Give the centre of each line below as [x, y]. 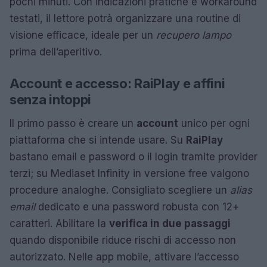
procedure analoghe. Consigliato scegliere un [120, 190]
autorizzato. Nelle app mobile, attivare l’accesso [124, 257]
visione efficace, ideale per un [83, 35]
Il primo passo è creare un [73, 123]
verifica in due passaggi [170, 223]
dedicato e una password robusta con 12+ [137, 207]
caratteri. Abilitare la [59, 223]
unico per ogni [214, 123]
